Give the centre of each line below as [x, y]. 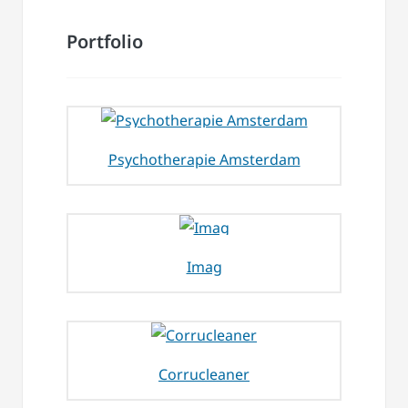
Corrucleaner [204, 375]
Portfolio [105, 42]
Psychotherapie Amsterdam [204, 160]
